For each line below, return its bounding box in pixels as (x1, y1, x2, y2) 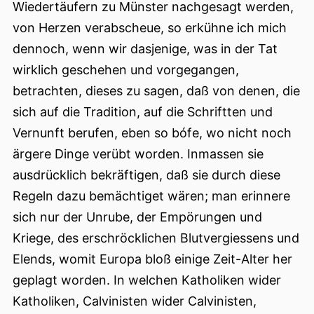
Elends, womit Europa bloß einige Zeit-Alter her (13, 252, 292, 267)
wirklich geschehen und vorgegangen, (13, 62, 239, 78)
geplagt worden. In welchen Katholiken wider (13, 273, 281, 288)
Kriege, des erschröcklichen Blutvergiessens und (13, 231, 299, 246)
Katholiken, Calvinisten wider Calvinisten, (13, 294, 257, 309)
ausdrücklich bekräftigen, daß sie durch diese (13, 168, 280, 183)
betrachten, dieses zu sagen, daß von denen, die (13, 83, 300, 99)
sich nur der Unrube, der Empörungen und (13, 210, 262, 225)
